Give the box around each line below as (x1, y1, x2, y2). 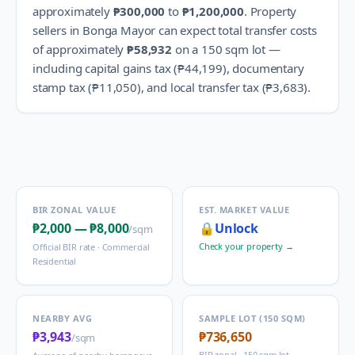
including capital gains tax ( (32, 60, 178, 76)
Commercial (101, 241, 150, 253)
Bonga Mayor (82, 22, 156, 38)
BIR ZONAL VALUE (32, 204, 116, 216)
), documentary (222, 60, 304, 76)
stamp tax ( (32, 79, 93, 95)
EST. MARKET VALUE (199, 204, 290, 216)
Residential (32, 255, 77, 267)
